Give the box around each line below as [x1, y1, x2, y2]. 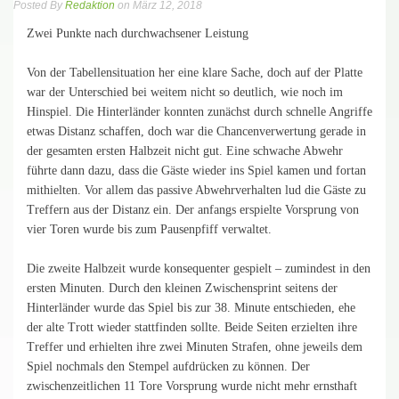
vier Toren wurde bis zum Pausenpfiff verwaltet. [27, 223, 272, 236]
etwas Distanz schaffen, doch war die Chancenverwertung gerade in [27, 125, 366, 138]
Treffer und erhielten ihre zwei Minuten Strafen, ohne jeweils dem [27, 340, 362, 354]
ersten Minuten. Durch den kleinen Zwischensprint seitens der [27, 281, 338, 295]
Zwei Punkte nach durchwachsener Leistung [27, 27, 248, 40]
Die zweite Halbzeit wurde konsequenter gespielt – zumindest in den [27, 262, 370, 275]
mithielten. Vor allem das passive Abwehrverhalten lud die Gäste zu [27, 183, 366, 197]
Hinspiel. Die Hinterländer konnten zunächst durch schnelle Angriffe [27, 105, 372, 118]
